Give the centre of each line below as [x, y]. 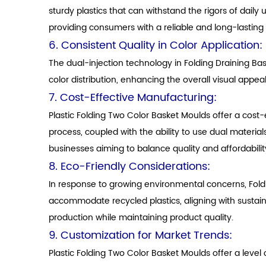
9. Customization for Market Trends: [140, 235]
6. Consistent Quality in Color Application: [156, 45]
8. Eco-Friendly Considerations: [129, 167]
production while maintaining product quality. [141, 218]
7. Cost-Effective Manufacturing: [133, 98]
